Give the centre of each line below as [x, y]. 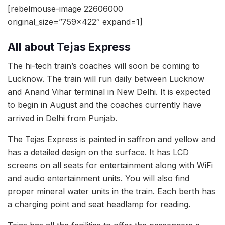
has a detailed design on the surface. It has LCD [98, 152]
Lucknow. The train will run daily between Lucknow [106, 79]
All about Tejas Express [69, 46]
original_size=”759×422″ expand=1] [75, 22]
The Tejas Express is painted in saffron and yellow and [111, 139]
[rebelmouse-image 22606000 [65, 9]
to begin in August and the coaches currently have [104, 105]
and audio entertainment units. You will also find [98, 179]
